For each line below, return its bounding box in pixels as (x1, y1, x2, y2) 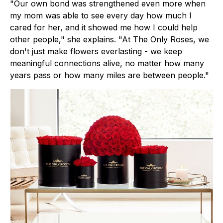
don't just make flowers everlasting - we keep (10, 46, 182, 56)
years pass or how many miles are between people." (10, 70, 209, 80)
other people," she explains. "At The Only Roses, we (10, 34, 209, 44)
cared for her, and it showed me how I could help (10, 22, 198, 32)
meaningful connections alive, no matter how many (10, 58, 204, 68)
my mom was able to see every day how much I (10, 10, 192, 20)
